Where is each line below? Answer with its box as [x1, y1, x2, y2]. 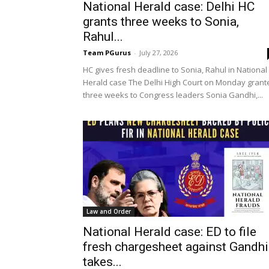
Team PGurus [83, 48, 131, 57]
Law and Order [86, 207, 131, 216]
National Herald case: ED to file [83, 225, 256, 239]
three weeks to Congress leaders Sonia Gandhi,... [83, 89, 263, 100]
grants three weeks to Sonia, [83, 14, 239, 29]
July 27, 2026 [139, 48, 178, 57]
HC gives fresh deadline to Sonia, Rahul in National [83, 64, 267, 75]
